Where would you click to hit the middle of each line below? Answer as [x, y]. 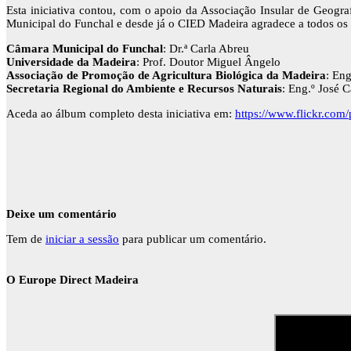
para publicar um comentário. [193, 239]
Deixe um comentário [62, 214]
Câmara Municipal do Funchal [85, 49]
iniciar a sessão [82, 239]
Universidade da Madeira [71, 62]
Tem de [26, 239]
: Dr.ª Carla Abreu [206, 49]
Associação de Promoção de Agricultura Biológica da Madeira [166, 75]
